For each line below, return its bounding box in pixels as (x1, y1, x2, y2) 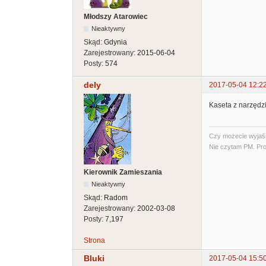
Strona (84, 236, 105, 245)
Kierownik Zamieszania (84, 168, 162, 177)
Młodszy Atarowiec (84, 12, 148, 21)
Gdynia (104, 38, 127, 46)
